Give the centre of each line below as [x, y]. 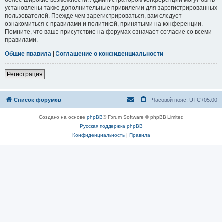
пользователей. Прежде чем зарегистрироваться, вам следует [93, 16]
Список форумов [38, 99]
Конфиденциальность [98, 135]
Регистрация [25, 74]
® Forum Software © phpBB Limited [143, 117]
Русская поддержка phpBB [111, 126]
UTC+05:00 [203, 99]
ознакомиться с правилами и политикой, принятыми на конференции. [104, 24]
